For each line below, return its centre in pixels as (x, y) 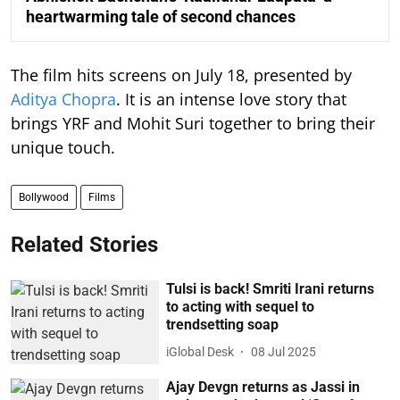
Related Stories (84, 245)
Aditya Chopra (63, 100)
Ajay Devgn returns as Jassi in (263, 387)
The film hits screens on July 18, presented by (181, 75)
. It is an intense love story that (231, 100)
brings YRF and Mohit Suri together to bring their (193, 124)
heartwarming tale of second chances (161, 17)
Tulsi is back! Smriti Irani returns (271, 289)
